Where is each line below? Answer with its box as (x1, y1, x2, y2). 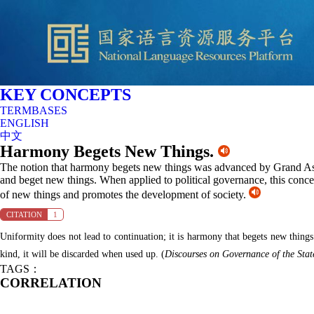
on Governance (210, 249, 272, 260)
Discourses (165, 249, 210, 260)
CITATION (6, 210, 42, 219)
